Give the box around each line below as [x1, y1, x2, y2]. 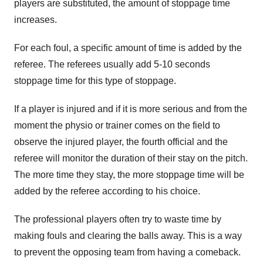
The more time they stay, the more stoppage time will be [14, 170, 244, 180]
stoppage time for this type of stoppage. [14, 76, 176, 86]
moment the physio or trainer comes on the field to [14, 120, 220, 130]
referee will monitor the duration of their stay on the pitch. [14, 153, 248, 163]
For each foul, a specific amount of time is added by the [14, 43, 242, 53]
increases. [14, 15, 57, 25]
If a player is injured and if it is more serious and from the [14, 104, 247, 114]
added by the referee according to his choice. [14, 186, 200, 196]
